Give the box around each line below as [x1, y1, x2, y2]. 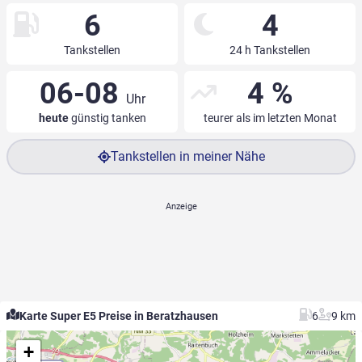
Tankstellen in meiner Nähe [110, 149, 265, 165]
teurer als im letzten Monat [203, 112, 337, 125]
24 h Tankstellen [229, 44, 310, 57]
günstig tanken [68, 112, 146, 125]
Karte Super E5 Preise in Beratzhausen [19, 309, 218, 323]
